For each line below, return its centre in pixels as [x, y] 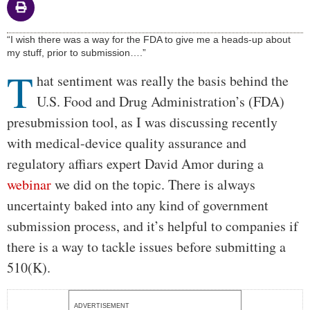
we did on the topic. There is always [153, 184]
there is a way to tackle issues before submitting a [146, 246]
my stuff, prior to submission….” [76, 52]
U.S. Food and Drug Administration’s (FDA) [161, 101]
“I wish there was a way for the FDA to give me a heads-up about [149, 39]
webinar [29, 184]
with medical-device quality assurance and [127, 143]
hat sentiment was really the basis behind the [163, 80]
